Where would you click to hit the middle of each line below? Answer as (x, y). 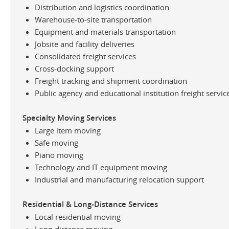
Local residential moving (78, 216)
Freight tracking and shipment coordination (111, 81)
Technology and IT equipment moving (101, 167)
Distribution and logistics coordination (102, 7)
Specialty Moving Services (69, 118)
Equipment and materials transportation (105, 31)
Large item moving (68, 130)
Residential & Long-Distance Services (90, 204)
